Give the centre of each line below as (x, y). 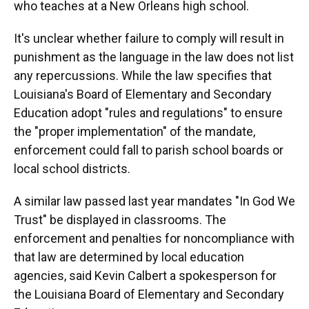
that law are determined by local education (129, 257)
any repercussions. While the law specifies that (143, 76)
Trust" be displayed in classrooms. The (120, 220)
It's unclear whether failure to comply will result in (149, 38)
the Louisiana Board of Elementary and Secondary (149, 294)
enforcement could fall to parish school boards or (149, 150)
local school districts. (72, 169)
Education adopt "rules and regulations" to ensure (148, 113)
